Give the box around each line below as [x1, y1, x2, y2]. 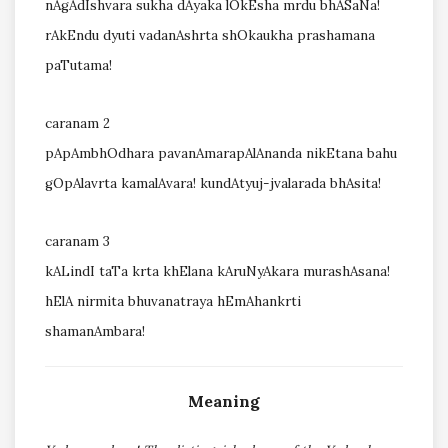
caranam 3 [45, 233, 110, 251]
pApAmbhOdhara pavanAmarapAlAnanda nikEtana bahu [45, 145, 397, 163]
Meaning [188, 391, 260, 412]
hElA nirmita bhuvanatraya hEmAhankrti [45, 293, 301, 311]
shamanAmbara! [45, 323, 145, 341]
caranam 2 [45, 115, 110, 133]
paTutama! [45, 57, 112, 75]
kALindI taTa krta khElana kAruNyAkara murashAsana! [45, 263, 390, 281]
